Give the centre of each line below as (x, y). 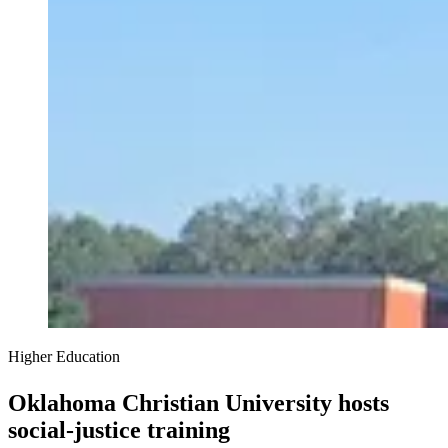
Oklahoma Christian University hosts (198, 403)
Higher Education (64, 357)
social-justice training (119, 430)
